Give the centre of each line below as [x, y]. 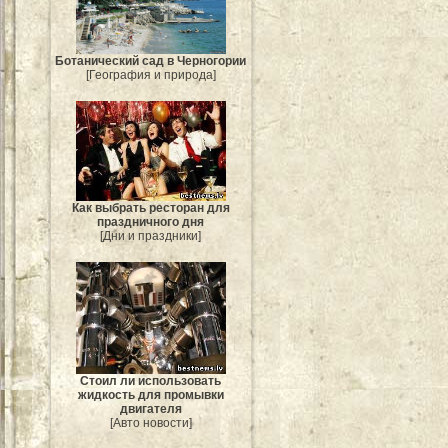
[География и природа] [151, 75]
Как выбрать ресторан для [151, 208]
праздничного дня [151, 222]
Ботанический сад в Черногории [151, 61]
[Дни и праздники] [151, 236]
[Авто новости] [151, 423]
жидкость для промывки [151, 395]
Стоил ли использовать [151, 381]
